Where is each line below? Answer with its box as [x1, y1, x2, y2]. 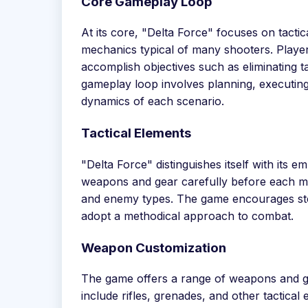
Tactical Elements [81, 125, 191, 142]
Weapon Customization [81, 239, 226, 256]
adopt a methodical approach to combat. [81, 208, 294, 223]
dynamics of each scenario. [81, 94, 224, 109]
